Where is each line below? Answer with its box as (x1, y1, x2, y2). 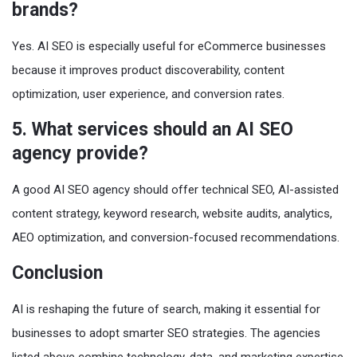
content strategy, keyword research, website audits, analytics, (12, 206, 332, 221)
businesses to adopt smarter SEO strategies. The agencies (12, 325, 320, 340)
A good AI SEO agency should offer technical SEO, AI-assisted (12, 182, 339, 197)
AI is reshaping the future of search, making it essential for (12, 301, 320, 316)
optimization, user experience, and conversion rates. (12, 86, 284, 101)
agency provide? (12, 142, 148, 164)
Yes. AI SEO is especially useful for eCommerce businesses (12, 38, 326, 53)
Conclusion (12, 261, 103, 284)
